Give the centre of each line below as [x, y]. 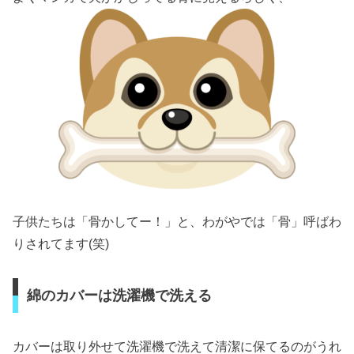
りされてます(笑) [61, 244]
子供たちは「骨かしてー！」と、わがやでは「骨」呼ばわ [177, 222]
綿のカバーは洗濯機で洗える [119, 295]
